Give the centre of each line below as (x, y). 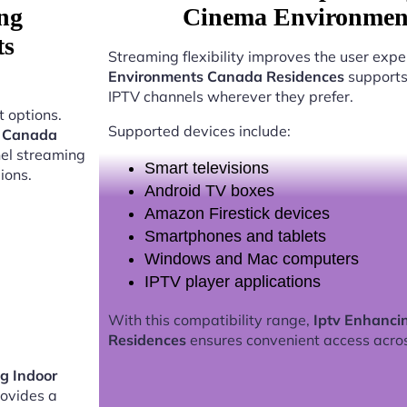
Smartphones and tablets (235, 237)
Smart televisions (206, 169)
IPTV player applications (232, 282)
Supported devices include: (199, 131)
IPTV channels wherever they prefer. (230, 97)
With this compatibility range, (210, 320)
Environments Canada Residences (226, 77)
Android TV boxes (209, 191)
